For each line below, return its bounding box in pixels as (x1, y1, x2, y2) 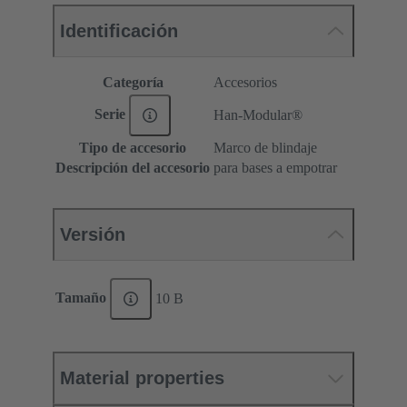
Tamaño (55, 289, 111, 305)
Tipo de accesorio (79, 140, 186, 156)
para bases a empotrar (213, 160, 337, 176)
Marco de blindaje (213, 140, 317, 156)
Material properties (60, 368, 224, 389)
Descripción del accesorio (55, 160, 210, 176)
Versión (60, 224, 125, 245)
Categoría (102, 74, 164, 91)
